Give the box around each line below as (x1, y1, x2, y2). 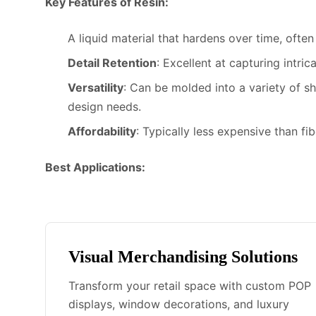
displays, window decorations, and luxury (68, 296, 289, 311)
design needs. (68, 99, 141, 114)
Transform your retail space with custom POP (68, 278, 311, 293)
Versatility (68, 80, 123, 95)
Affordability (68, 123, 136, 138)
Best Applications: (45, 159, 145, 174)
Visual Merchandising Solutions (68, 247, 298, 266)
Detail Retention (68, 55, 157, 70)
